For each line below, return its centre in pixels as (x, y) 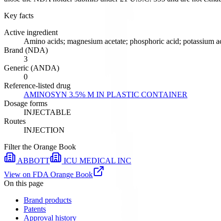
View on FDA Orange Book (48, 174)
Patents (35, 209)
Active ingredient (31, 32)
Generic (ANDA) (32, 68)
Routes (15, 121)
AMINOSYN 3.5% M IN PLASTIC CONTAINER (106, 94)
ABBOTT (34, 160)
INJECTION (44, 130)
